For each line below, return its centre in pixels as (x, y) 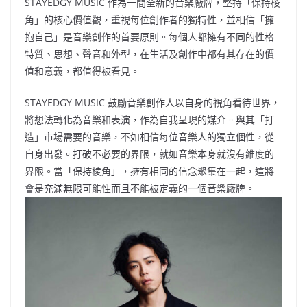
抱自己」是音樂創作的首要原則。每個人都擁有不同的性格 (149, 37)
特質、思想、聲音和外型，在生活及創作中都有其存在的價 (149, 54)
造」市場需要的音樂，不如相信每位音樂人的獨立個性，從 (149, 137)
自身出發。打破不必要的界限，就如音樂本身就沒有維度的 (149, 154)
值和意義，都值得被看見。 (82, 71)
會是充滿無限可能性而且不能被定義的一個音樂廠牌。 (140, 188)
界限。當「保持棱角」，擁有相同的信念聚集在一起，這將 (149, 171)
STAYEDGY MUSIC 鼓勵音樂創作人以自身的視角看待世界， (152, 103)
